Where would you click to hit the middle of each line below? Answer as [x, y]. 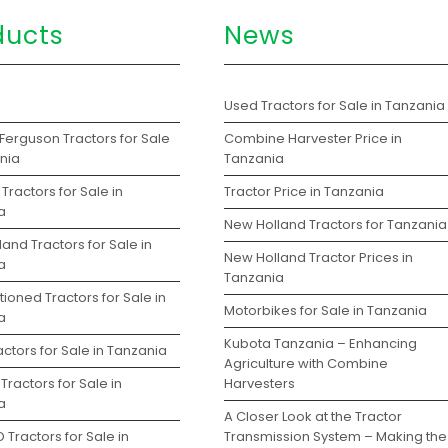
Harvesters [259, 383]
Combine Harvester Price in [312, 138]
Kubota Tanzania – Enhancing [320, 343]
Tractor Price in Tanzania [303, 191]
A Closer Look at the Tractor [312, 416]
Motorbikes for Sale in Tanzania [325, 310]
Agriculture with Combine [305, 363]
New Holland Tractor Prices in [318, 257]
